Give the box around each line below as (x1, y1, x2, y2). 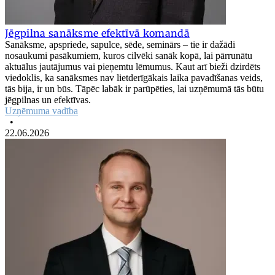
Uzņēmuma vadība (5, 105, 78, 116)
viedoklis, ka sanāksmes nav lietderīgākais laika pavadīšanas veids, (5, 72, 263, 83)
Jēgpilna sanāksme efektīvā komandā (5, 26, 190, 39)
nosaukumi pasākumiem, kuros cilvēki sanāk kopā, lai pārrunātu (5, 50, 252, 61)
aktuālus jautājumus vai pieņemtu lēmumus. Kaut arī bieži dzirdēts (5, 61, 260, 72)
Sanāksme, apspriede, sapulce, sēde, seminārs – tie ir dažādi (5, 39, 235, 50)
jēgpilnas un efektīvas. (5, 94, 91, 105)
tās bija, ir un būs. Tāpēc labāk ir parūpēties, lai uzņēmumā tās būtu (5, 83, 264, 94)
